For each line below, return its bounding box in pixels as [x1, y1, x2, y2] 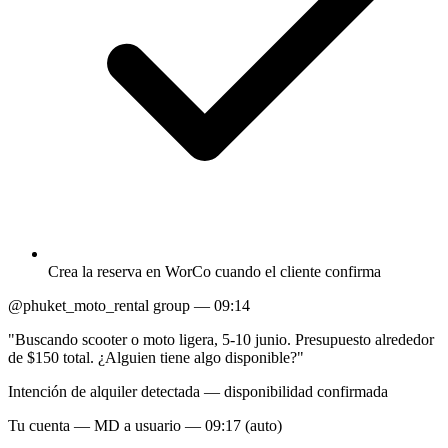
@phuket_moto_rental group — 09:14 [8, 296, 250, 314]
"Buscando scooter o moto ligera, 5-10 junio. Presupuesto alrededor [8, 330, 434, 348]
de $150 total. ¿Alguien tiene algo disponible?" [8, 348, 304, 366]
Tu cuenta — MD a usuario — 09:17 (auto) [8, 416, 282, 434]
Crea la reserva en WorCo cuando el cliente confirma [48, 262, 381, 280]
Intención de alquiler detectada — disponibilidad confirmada [8, 382, 388, 400]
